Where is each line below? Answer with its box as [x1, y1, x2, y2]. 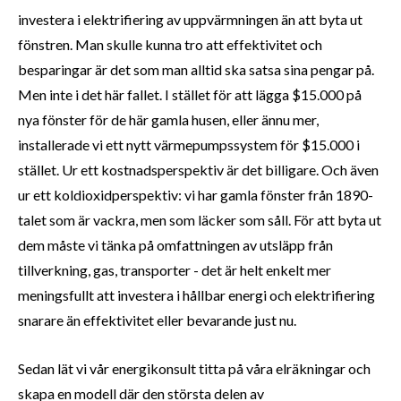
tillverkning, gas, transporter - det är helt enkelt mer [18, 261, 331, 279]
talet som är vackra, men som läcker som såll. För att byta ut [18, 211, 381, 229]
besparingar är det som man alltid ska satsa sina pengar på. [18, 61, 374, 79]
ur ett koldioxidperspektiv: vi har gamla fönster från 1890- [18, 186, 373, 204]
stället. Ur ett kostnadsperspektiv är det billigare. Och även [18, 161, 379, 179]
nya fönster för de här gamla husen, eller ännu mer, [18, 111, 319, 129]
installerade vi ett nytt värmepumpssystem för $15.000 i [18, 136, 360, 154]
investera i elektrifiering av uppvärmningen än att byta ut [18, 11, 363, 29]
